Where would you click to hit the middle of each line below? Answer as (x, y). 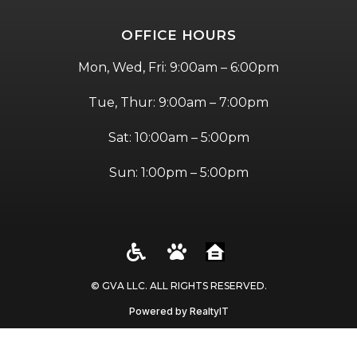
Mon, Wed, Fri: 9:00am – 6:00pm (178, 68)
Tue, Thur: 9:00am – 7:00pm (178, 103)
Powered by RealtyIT (178, 311)
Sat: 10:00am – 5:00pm (178, 138)
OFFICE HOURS (178, 35)
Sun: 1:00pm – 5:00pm (178, 173)
